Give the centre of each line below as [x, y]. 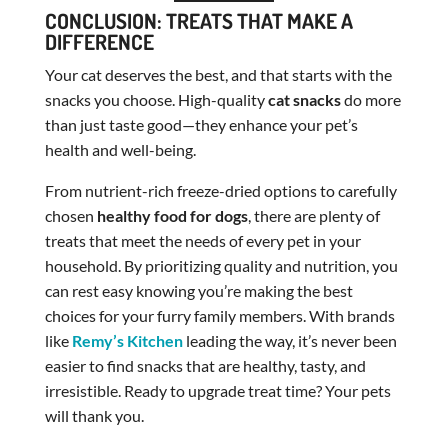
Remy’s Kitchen [127, 340]
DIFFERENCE [99, 41]
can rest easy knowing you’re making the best [198, 290]
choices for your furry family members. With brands [219, 315]
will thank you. [94, 415]
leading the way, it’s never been [289, 340]
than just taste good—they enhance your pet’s [201, 124]
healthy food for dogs [172, 215]
